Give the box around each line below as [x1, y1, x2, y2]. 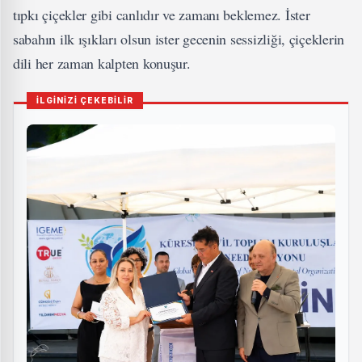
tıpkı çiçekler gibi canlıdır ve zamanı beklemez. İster [13, 5, 310, 25]
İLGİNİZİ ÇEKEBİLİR [36, 95, 133, 106]
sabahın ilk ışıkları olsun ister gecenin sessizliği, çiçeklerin [13, 29, 344, 49]
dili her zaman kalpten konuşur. [13, 53, 191, 74]
